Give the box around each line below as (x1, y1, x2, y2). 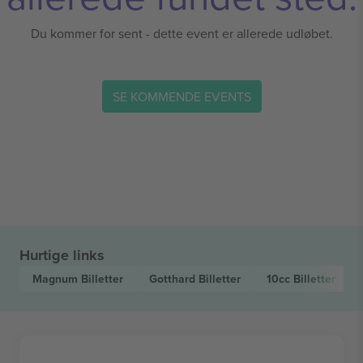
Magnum (32, 271, 81, 287)
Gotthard (149, 271, 199, 287)
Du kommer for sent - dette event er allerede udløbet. (30, 24, 333, 42)
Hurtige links (19, 245, 105, 266)
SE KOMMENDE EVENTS (112, 87, 251, 105)
